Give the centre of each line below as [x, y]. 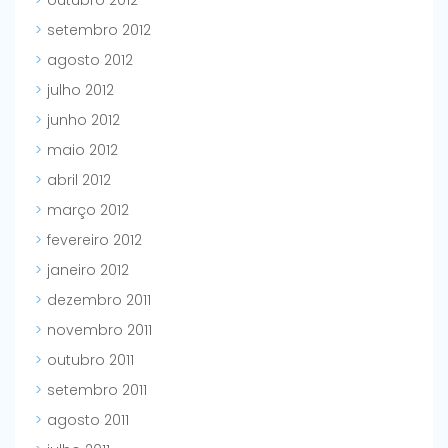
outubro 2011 [90, 359]
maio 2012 [82, 149]
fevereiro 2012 [94, 239]
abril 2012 [79, 179]
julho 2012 [80, 89]
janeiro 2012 [88, 269]
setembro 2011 [97, 389]
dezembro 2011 [99, 299]
